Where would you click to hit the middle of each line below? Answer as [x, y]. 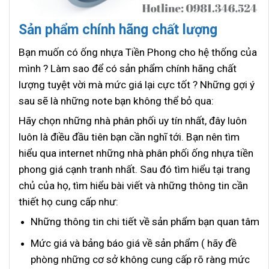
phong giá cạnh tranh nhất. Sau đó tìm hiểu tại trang [134, 169]
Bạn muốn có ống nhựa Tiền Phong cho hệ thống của [138, 52]
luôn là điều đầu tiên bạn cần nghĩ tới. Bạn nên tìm [129, 137]
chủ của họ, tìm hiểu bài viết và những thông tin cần [133, 185]
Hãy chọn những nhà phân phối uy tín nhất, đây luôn [133, 120]
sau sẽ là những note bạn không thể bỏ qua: [116, 101]
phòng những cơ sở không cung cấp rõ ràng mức [140, 259]
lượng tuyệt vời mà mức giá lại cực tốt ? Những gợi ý [137, 84]
